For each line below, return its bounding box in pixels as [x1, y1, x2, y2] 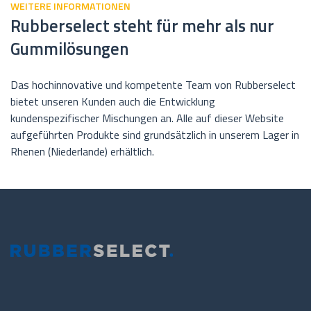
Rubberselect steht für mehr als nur [10, 12, 274, 38]
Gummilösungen [10, 35, 128, 61]
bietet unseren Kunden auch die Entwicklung [10, 93, 215, 110]
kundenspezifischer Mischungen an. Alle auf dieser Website [10, 110, 284, 127]
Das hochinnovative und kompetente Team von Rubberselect [10, 76, 296, 94]
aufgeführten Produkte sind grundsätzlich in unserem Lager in [10, 126, 299, 144]
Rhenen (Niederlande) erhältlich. [10, 143, 154, 160]
